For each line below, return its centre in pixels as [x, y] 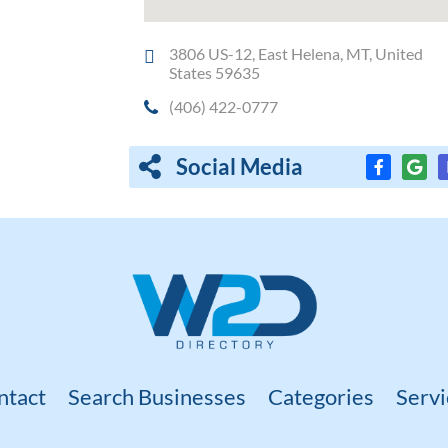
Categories [321, 397]
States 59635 [215, 72]
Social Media [240, 166]
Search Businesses [157, 397]
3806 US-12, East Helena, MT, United [296, 53]
